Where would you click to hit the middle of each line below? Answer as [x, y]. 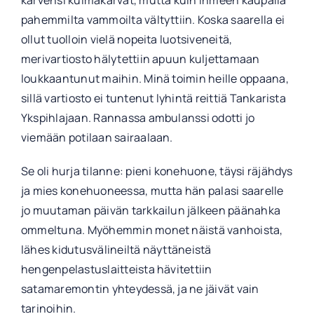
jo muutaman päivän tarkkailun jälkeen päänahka [151, 211]
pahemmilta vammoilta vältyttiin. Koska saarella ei [152, 20]
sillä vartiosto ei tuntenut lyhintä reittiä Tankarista [153, 98]
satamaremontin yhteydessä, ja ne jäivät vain [140, 289]
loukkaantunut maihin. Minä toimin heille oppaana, [155, 79]
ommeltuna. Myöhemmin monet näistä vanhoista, [152, 230]
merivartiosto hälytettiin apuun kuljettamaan [140, 59]
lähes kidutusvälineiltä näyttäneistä [116, 250]
